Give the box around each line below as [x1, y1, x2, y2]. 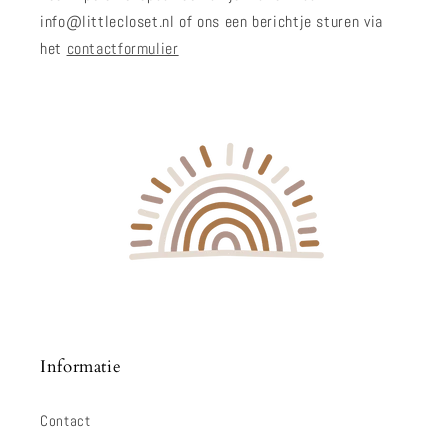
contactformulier [66, 39, 179, 60]
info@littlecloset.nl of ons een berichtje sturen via [40, 12, 383, 33]
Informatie [40, 355, 122, 379]
